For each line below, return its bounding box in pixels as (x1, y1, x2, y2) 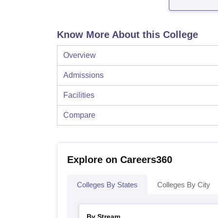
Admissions (63, 71, 104, 80)
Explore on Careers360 (67, 154, 172, 165)
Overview (63, 51, 96, 60)
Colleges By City (157, 181, 210, 189)
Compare (63, 111, 95, 120)
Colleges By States (77, 181, 138, 189)
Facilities (63, 91, 94, 100)
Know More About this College (57, 29, 198, 40)
